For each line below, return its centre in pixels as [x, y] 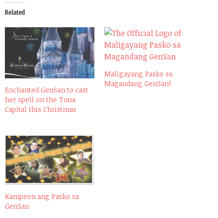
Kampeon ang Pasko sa [42, 197]
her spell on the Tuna [40, 100]
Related [15, 12]
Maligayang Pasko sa [138, 74]
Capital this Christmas [41, 109]
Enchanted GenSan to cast [46, 90]
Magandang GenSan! [137, 84]
